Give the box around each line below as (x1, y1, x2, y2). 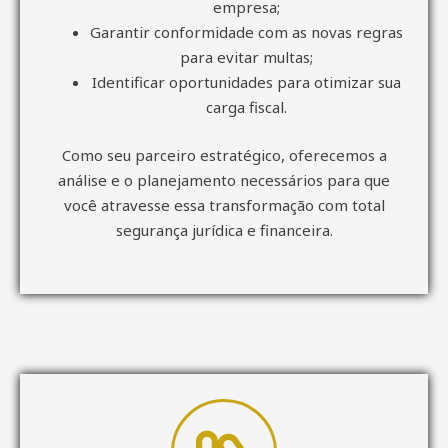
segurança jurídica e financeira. (115, 219, 333, 240)
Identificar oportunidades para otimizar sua (92, 72, 401, 93)
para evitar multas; (180, 47, 313, 68)
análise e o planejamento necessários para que (58, 169, 390, 190)
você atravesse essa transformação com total (63, 194, 385, 215)
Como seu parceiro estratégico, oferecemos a (61, 144, 387, 165)
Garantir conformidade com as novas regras (90, 22, 403, 43)
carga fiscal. (206, 97, 287, 118)
